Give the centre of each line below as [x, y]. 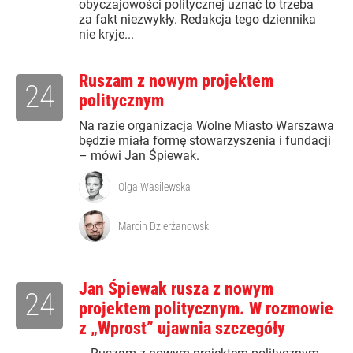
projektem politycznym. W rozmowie [206, 309]
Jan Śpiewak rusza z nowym [176, 289]
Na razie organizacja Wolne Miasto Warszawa [206, 126]
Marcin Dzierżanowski [165, 227]
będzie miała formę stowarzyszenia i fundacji [205, 141]
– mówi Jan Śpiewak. [139, 156]
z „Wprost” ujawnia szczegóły [182, 329]
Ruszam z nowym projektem [176, 81]
